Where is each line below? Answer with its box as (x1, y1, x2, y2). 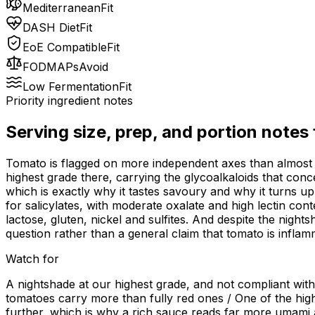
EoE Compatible (22, 40, 107, 55)
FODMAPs (22, 60, 79, 75)
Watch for (6, 252, 59, 266)
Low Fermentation (22, 79, 119, 94)
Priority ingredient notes (6, 94, 133, 108)
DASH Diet (22, 20, 79, 35)
